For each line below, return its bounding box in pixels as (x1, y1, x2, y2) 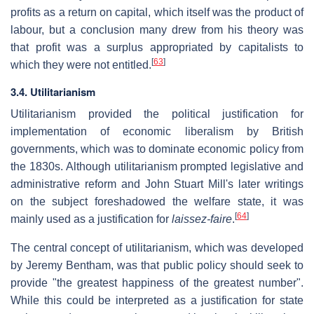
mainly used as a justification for (11, 213, 172, 226)
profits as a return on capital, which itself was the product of (11, 6, 303, 19)
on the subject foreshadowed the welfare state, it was (11, 196, 303, 208)
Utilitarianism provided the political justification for (11, 108, 303, 121)
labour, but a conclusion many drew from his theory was (11, 24, 303, 36)
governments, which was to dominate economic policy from (11, 143, 303, 156)
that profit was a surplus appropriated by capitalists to (11, 41, 303, 54)
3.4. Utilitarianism (11, 84, 95, 100)
